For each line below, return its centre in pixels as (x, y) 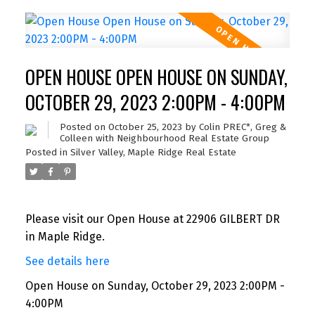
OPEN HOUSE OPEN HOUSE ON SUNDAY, (156, 77)
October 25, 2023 (145, 127)
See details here (67, 262)
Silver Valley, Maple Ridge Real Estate (153, 152)
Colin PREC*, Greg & (242, 127)
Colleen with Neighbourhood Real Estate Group (164, 138)
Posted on (84, 127)
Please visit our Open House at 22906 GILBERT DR (152, 219)
